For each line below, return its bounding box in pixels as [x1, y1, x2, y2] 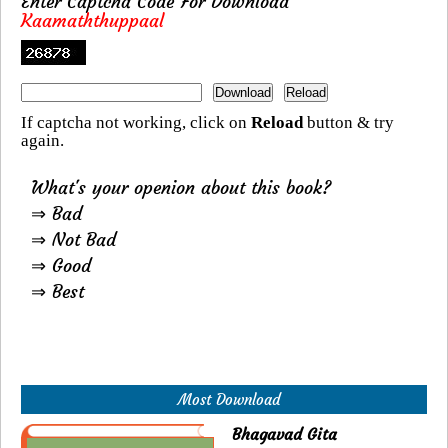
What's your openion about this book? [31, 176, 331, 200]
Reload [251, 113, 303, 133]
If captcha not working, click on [21, 113, 251, 133]
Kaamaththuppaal [21, 9, 164, 33]
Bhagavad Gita [232, 424, 338, 445]
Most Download [178, 390, 280, 410]
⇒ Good [31, 254, 91, 278]
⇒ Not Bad [31, 228, 116, 252]
